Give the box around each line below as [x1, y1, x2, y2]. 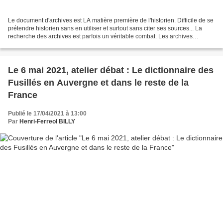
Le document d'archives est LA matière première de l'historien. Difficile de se [8, 17, 214, 24]
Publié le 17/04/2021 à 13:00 [8, 110, 87, 117]
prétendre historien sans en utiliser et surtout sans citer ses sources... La [8, 25, 202, 32]
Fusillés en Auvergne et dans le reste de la [8, 78, 189, 88]
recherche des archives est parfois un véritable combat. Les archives [8, 33, 193, 40]
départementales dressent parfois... [8, 41, 103, 48]
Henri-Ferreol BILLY [19, 118, 75, 125]
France [8, 90, 37, 101]
